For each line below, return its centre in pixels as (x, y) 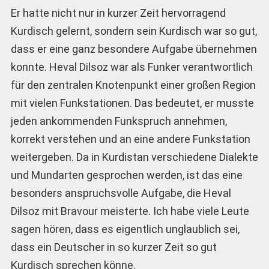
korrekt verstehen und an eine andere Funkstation (130, 139)
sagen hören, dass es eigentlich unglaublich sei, (125, 229)
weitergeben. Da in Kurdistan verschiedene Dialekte (134, 157)
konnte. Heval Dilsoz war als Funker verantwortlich (131, 67)
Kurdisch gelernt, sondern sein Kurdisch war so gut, (134, 31)
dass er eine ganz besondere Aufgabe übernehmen (134, 49)
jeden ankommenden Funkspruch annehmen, (119, 121)
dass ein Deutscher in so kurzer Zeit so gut (113, 247)
